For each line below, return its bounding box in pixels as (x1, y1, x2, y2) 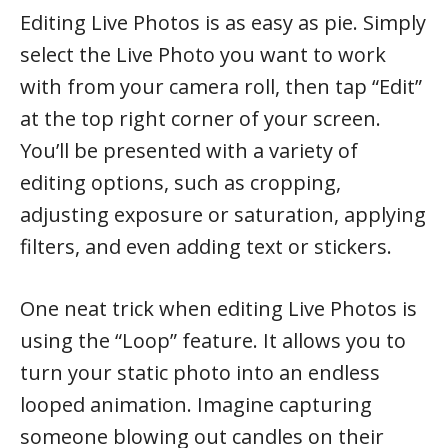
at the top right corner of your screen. (20, 104, 381, 132)
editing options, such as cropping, (20, 168, 341, 196)
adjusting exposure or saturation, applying (20, 200, 426, 228)
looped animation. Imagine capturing (20, 390, 372, 418)
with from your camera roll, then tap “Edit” (20, 72, 422, 100)
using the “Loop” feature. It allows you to (20, 326, 406, 354)
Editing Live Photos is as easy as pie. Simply (20, 8, 426, 36)
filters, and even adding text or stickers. (20, 232, 392, 260)
